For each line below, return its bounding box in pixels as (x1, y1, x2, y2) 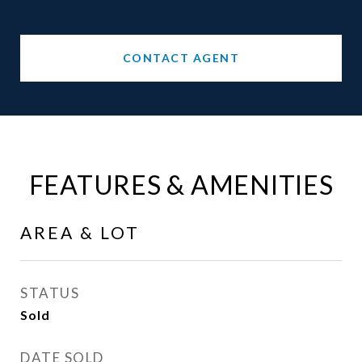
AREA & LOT (20, 222, 140, 242)
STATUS (20, 284, 79, 301)
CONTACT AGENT (122, 51, 240, 65)
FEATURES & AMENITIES (28, 169, 334, 200)
